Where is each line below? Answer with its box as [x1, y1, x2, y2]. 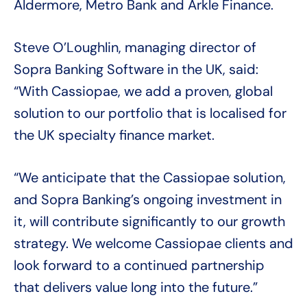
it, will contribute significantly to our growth [14, 212, 285, 231]
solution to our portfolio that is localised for [14, 104, 286, 123]
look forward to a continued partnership [14, 256, 265, 275]
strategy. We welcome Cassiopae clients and [14, 234, 293, 253]
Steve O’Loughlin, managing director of [14, 38, 256, 57]
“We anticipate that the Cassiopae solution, [14, 169, 286, 187]
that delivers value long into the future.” [14, 278, 258, 297]
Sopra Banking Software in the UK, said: [14, 60, 258, 79]
